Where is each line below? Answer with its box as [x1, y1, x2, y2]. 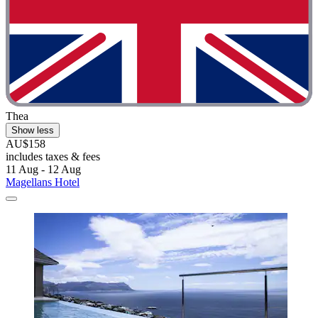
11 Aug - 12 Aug [6, 163, 81, 175]
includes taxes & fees [6, 150, 100, 163]
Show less [11, 124, 54, 136]
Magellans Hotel [6, 175, 79, 188]
